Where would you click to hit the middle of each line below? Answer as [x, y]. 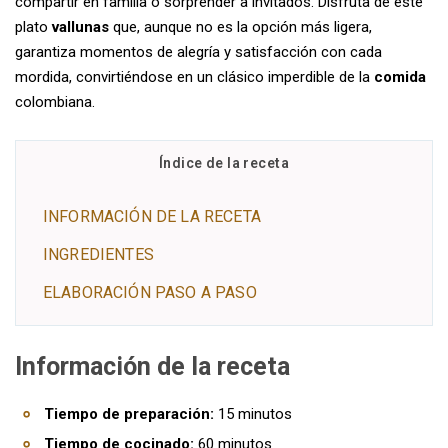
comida [400, 77]
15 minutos [253, 414]
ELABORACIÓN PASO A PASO [150, 292]
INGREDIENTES [98, 254]
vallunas [80, 27]
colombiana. [55, 102]
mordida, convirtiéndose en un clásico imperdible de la [194, 77]
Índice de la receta [224, 163]
